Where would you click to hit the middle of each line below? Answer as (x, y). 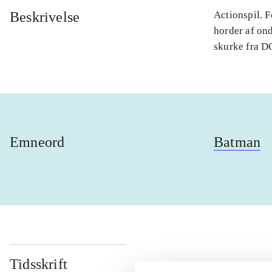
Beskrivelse (45, 17)
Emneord (37, 142)
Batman (237, 142)
